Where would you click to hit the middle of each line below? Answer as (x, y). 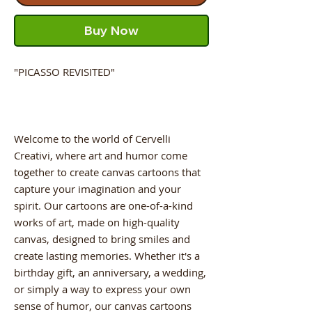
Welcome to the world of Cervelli (92, 138)
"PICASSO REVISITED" (64, 71)
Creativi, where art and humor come (101, 155)
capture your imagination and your (97, 188)
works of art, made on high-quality (97, 222)
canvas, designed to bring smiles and (102, 239)
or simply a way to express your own (102, 289)
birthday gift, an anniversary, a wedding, (110, 272)
